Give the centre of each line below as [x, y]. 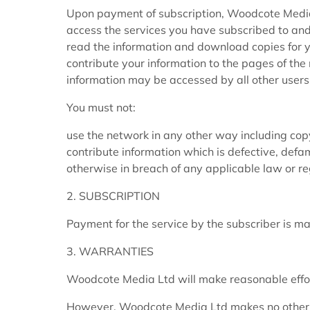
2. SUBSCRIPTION [113, 196]
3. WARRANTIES [110, 252]
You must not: [101, 108]
